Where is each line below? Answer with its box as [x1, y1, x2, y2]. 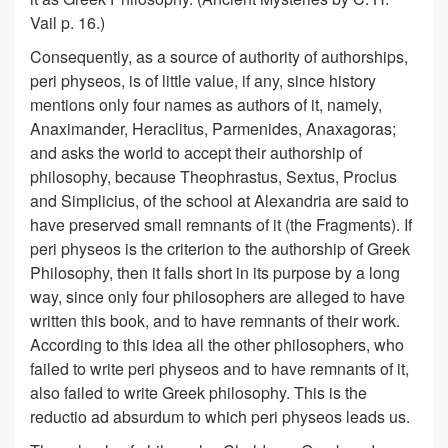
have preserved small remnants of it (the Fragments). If [30, 213, 412, 236]
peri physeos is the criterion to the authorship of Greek [30, 237, 410, 260]
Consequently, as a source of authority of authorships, [30, 45, 408, 68]
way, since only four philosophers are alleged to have [30, 285, 405, 308]
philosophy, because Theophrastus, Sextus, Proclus [30, 165, 397, 188]
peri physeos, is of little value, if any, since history [30, 69, 376, 92]
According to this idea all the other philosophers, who [30, 333, 404, 356]
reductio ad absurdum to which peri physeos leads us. [30, 405, 410, 428]
